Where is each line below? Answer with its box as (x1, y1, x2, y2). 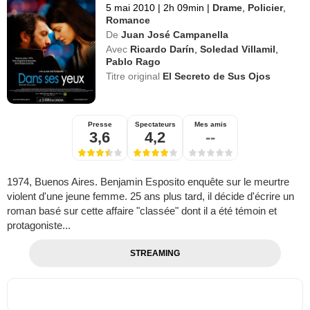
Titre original (106, 71, 163, 82)
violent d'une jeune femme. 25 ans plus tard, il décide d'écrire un (7, 190, 294, 203)
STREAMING (129, 248, 180, 259)
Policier (248, 2, 284, 14)
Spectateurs (134, 120, 176, 129)
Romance (106, 15, 151, 26)
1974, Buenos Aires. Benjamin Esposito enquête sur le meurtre (7, 176, 289, 188)
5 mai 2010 (106, 2, 156, 14)
